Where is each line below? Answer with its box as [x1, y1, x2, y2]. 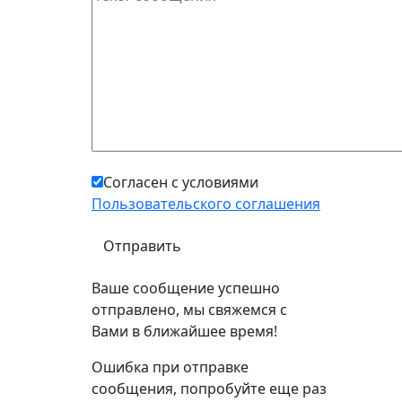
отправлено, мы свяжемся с [92, 299, 287, 319]
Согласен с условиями [103, 171, 258, 192]
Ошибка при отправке [92, 356, 249, 377]
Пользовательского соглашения [92, 193, 320, 214]
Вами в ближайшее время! [92, 320, 277, 341]
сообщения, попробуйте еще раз [92, 378, 327, 398]
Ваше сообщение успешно [92, 277, 280, 298]
